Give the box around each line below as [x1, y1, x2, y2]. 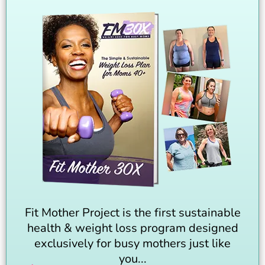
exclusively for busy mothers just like [34, 235, 231, 251]
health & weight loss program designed [27, 219, 238, 236]
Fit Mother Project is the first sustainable [24, 204, 241, 221]
